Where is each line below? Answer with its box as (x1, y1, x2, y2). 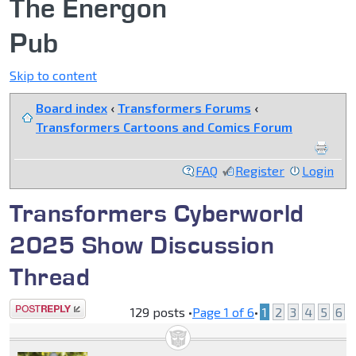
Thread (10, 261, 90, 292)
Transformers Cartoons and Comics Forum (36, 119, 292, 135)
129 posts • (130, 304, 192, 320)
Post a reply (10, 300, 79, 316)
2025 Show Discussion (10, 229, 274, 261)
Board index (36, 100, 107, 116)
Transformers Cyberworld (10, 197, 304, 229)
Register (235, 163, 284, 179)
